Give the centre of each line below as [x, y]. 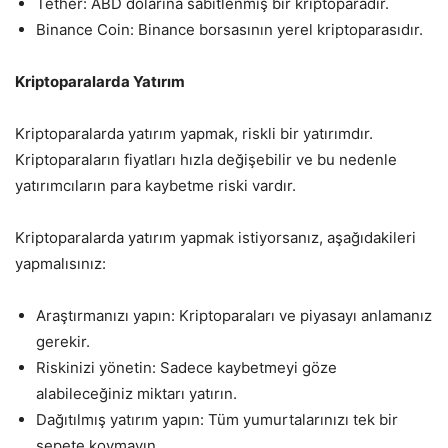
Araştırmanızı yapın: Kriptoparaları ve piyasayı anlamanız [234, 315]
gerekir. [63, 341]
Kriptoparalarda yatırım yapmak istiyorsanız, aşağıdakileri [215, 237]
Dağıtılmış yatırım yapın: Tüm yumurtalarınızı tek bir [217, 419]
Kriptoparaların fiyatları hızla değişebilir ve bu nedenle [206, 159]
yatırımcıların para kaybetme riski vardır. [155, 185]
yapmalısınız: [60, 263]
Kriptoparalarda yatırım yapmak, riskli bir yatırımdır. [194, 133]
